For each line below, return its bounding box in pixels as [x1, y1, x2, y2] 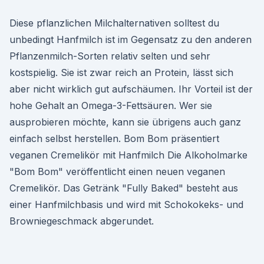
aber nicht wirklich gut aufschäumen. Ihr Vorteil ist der [9, 83, 253, 95]
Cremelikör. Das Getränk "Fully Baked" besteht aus [9, 182, 238, 194]
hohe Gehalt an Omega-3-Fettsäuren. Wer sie [9, 100, 212, 111]
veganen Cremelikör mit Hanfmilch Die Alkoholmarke [9, 149, 247, 161]
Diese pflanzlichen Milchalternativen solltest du [9, 17, 219, 29]
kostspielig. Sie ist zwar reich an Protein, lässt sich [9, 67, 233, 78]
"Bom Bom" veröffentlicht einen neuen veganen [9, 166, 225, 177]
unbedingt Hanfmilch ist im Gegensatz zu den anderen [9, 34, 252, 45]
